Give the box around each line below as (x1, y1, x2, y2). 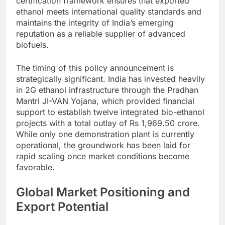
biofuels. (16, 40, 49, 50)
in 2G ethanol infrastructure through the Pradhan (16, 85, 198, 95)
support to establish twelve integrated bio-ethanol (16, 107, 204, 118)
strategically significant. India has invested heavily (16, 74, 205, 84)
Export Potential (16, 199, 108, 214)
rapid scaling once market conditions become (16, 151, 189, 162)
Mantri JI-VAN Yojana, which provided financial (16, 96, 194, 106)
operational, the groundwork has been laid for (16, 140, 190, 151)
